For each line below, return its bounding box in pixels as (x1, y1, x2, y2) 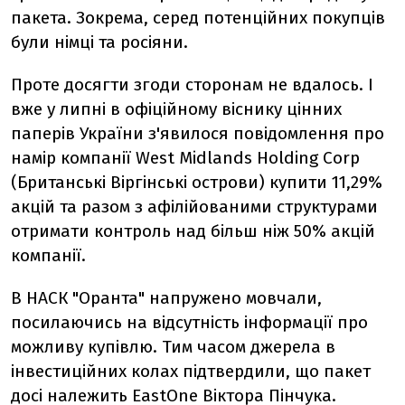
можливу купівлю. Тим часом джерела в (11, 336, 335, 357)
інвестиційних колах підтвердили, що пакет (11, 361, 371, 381)
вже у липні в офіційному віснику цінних (11, 99, 342, 119)
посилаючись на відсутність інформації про (11, 312, 368, 333)
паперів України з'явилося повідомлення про (11, 123, 384, 144)
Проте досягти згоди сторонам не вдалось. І (11, 74, 373, 95)
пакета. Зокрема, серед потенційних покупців (11, 7, 385, 28)
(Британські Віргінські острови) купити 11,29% (11, 172, 382, 193)
